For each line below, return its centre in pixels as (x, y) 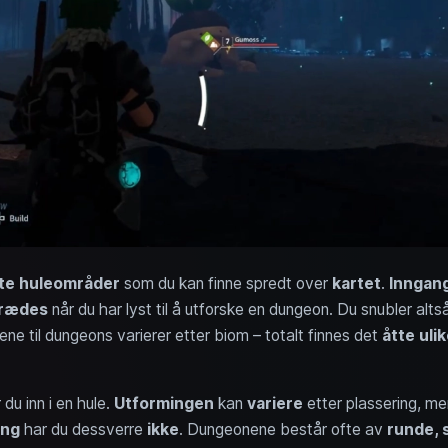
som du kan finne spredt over (225, 283)
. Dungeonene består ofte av (282, 429)
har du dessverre (83, 429)
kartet (356, 283)
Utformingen (163, 403)
